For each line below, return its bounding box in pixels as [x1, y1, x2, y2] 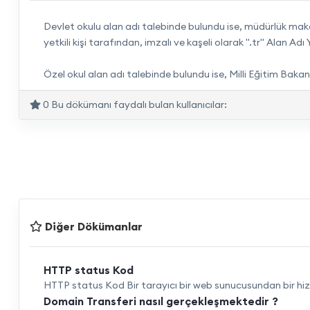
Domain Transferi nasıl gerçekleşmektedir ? [44, 294, 278, 308]
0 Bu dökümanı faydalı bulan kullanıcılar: [40, 98, 227, 111]
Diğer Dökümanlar [42, 219, 143, 233]
